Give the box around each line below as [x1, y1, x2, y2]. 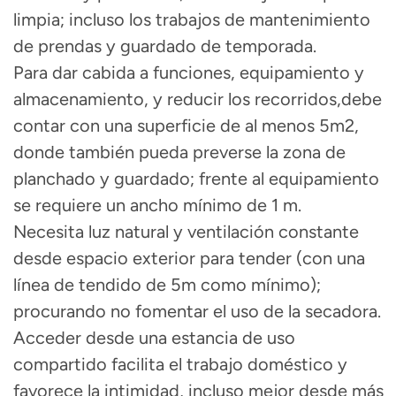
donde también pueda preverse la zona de [13, 141, 346, 164]
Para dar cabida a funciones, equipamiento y [13, 62, 364, 84]
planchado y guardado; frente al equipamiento [13, 168, 379, 190]
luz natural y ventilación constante [88, 221, 359, 243]
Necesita [13, 221, 88, 243]
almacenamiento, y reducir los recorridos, [13, 88, 341, 110]
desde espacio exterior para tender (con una [13, 247, 365, 270]
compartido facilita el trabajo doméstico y [13, 354, 347, 376]
